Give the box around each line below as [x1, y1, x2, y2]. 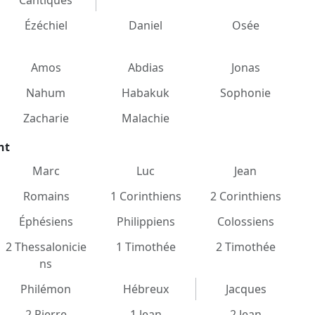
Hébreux [122, 281, 169, 297]
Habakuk [122, 85, 169, 101]
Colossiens [217, 214, 274, 229]
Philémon [20, 281, 71, 297]
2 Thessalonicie [5, 239, 86, 255]
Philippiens [116, 214, 175, 229]
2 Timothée [215, 239, 276, 255]
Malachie [122, 110, 169, 126]
